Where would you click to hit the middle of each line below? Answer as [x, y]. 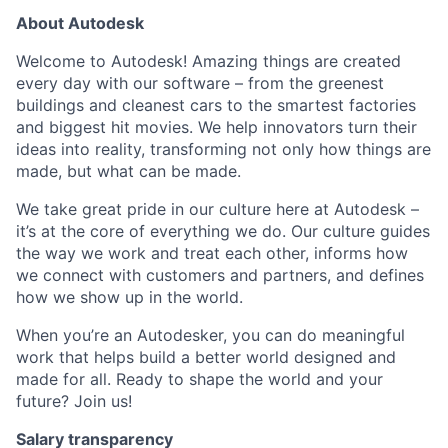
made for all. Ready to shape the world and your [199, 379]
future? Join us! [74, 401]
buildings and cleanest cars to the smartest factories [216, 105]
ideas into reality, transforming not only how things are [223, 149]
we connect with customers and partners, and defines [220, 275]
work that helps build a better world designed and [206, 357]
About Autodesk [80, 23]
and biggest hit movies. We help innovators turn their [216, 127]
